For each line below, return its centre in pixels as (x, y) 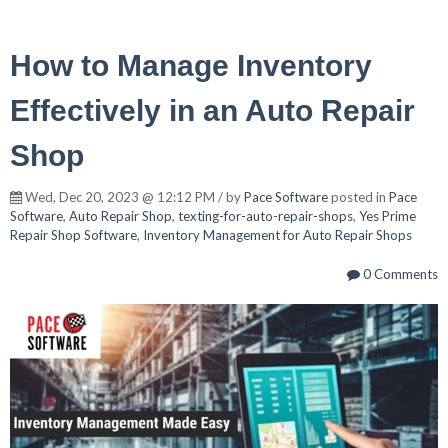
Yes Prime (387, 215)
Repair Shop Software (73, 234)
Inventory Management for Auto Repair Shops (277, 234)
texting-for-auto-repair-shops (265, 215)
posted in (358, 196)
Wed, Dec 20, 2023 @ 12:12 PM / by (133, 196)
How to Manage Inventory (191, 65)
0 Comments (399, 273)
